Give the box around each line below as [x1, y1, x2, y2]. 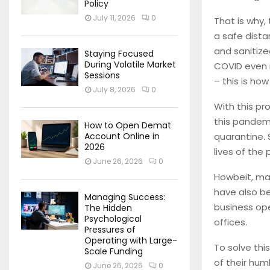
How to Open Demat [84, 119, 171, 131]
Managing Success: [84, 191, 165, 203]
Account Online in [84, 130, 160, 142]
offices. [214, 215, 247, 228]
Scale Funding [84, 245, 143, 257]
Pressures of [84, 224, 136, 236]
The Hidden [84, 202, 132, 214]
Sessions [84, 69, 120, 81]
